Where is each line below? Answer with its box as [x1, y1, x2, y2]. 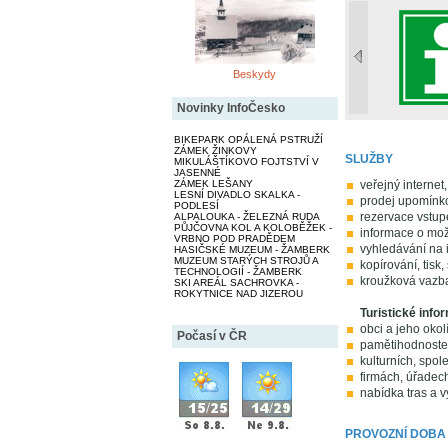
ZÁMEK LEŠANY [173, 177, 253, 189]
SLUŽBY [344, 152, 393, 166]
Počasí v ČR [176, 328, 247, 343]
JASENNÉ [173, 166, 221, 178]
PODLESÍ [173, 199, 219, 211]
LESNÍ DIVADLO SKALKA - [173, 188, 300, 200]
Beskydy [233, 67, 276, 80]
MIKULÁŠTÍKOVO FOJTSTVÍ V [173, 155, 319, 167]
